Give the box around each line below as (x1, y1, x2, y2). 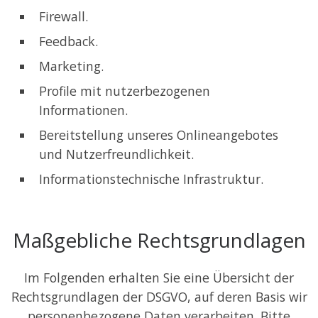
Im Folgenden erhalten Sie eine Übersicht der (24, 269, 294, 287)
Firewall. (39, 8, 88, 26)
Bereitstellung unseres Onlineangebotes (39, 126, 278, 144)
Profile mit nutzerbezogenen (39, 82, 210, 100)
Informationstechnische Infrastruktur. (39, 170, 263, 188)
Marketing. (39, 57, 104, 75)
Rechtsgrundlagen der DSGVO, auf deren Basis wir (11, 288, 307, 306)
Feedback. (39, 33, 98, 50)
